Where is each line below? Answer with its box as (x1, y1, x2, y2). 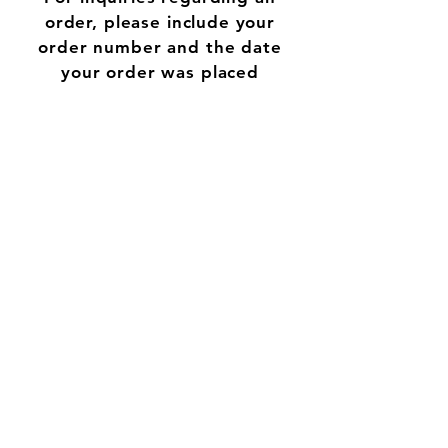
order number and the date (38, 37, 282, 58)
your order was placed (61, 62, 259, 83)
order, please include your (44, 12, 276, 33)
